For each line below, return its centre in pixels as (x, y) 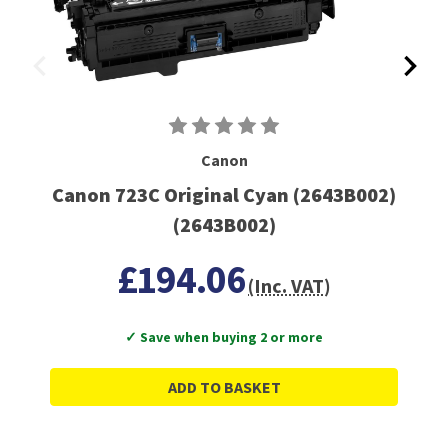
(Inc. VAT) (290, 286)
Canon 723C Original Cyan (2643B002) (224, 195)
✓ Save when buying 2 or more (224, 337)
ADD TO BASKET (224, 387)
